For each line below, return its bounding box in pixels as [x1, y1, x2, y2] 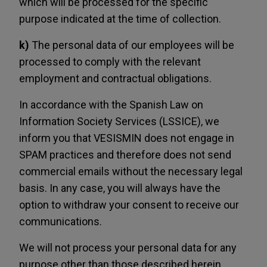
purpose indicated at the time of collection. [19, 13, 221, 25]
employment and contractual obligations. [19, 72, 212, 85]
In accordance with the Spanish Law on [19, 98, 203, 111]
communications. [19, 215, 102, 228]
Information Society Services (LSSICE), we [19, 115, 219, 128]
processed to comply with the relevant [19, 55, 201, 68]
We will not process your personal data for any [19, 241, 237, 254]
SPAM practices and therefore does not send [19, 148, 231, 161]
